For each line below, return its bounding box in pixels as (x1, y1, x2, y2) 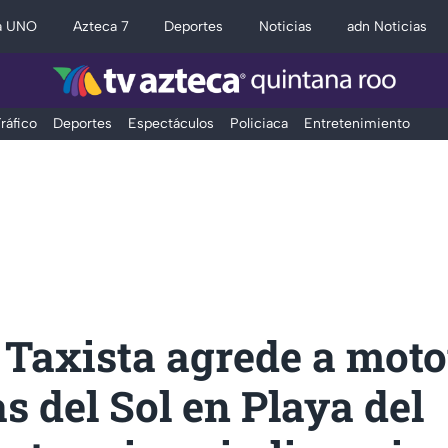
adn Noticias (347, 18, 428, 35)
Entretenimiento (303, 114, 410, 132)
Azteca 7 (72, 18, 129, 35)
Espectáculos (127, 114, 214, 132)
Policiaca (229, 114, 288, 132)
